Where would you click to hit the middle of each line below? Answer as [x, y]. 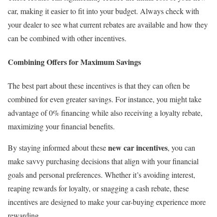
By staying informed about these [58, 148]
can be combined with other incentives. [67, 38]
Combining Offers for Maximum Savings [74, 62]
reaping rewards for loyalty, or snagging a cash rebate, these [98, 188]
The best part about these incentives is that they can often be [99, 86]
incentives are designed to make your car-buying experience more [107, 202]
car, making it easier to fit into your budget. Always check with [103, 11]
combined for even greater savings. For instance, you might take [105, 99]
